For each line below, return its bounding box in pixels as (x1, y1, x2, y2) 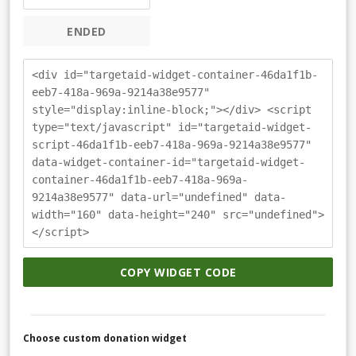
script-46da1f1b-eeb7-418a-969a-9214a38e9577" (32, 137, 311, 151)
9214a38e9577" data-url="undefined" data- (32, 190, 286, 203)
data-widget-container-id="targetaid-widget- (32, 155, 305, 168)
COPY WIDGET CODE (119, 265, 237, 281)
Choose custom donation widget (23, 331, 187, 346)
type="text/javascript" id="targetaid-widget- (32, 120, 311, 133)
